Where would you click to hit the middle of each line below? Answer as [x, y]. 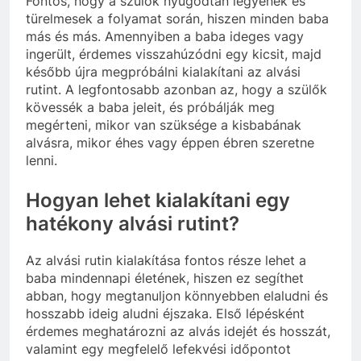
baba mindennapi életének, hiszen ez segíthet [165, 278]
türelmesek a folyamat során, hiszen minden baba [177, 18]
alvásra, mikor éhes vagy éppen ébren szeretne [170, 142]
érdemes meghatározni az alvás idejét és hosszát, [178, 331]
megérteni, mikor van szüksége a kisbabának [164, 124]
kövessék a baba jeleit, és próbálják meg [150, 107]
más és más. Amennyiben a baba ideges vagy [165, 36]
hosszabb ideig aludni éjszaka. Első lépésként [165, 313]
